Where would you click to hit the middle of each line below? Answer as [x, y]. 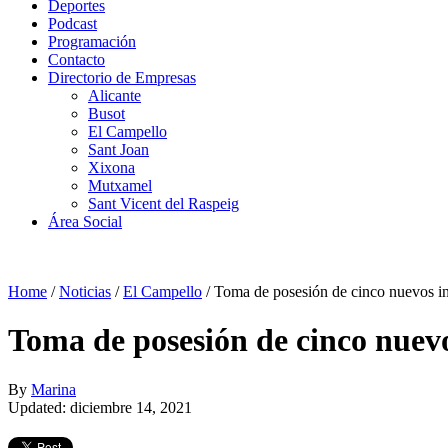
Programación [92, 41]
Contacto [76, 59]
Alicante [114, 95]
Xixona [111, 167]
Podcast [72, 23]
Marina [53, 389]
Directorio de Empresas [122, 77]
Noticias [85, 291]
